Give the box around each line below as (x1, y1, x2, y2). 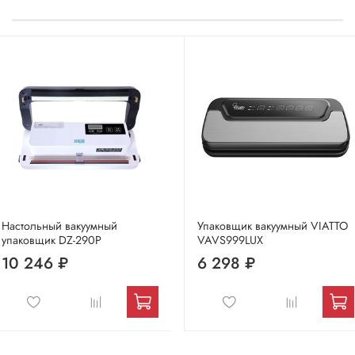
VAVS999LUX (197, 231, 263, 248)
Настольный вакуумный (2, 217, 117, 234)
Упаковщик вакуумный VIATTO (197, 217, 348, 234)
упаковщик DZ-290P (2, 231, 101, 248)
